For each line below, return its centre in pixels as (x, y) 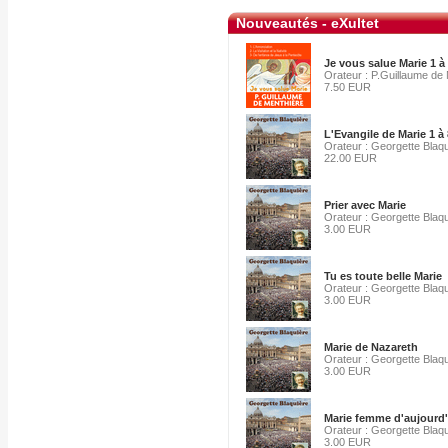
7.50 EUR (347, 87)
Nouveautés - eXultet (307, 23)
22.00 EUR (350, 158)
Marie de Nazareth (371, 347)
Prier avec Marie (365, 205)
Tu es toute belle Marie (383, 276)
